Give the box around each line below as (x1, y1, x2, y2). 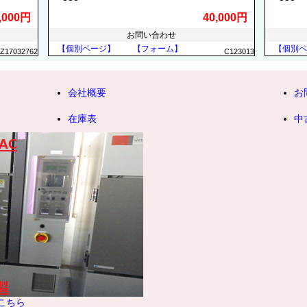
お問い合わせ (127, 30, 176, 40)
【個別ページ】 (58, 44, 115, 53)
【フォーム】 (133, 44, 182, 53)
